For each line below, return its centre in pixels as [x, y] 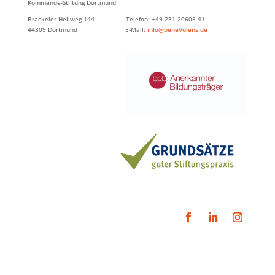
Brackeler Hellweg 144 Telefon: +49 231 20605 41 [116, 19]
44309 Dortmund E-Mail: [87, 30]
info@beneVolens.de [177, 30]
